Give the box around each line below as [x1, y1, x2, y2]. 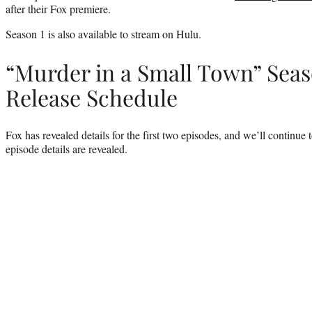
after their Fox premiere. [6, 1, 111, 17]
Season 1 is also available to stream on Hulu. [6, 26, 201, 42]
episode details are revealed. [6, 141, 127, 157]
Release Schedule [6, 81, 178, 112]
